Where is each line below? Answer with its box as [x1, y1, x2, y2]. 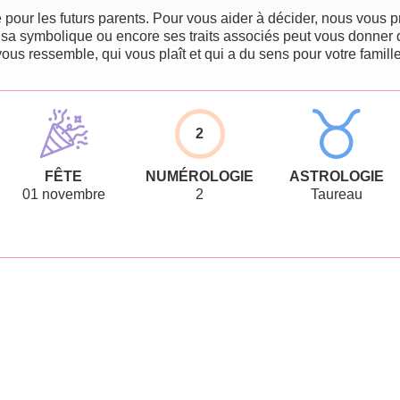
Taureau [310, 186, 362, 202]
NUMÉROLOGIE [146, 168, 254, 184]
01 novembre [21, 186, 105, 202]
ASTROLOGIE [288, 168, 384, 184]
